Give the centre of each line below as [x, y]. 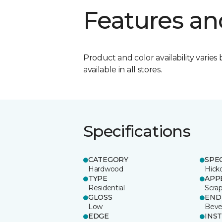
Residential [107, 188]
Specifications [137, 131]
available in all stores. [123, 69]
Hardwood [106, 169]
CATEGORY [108, 159]
